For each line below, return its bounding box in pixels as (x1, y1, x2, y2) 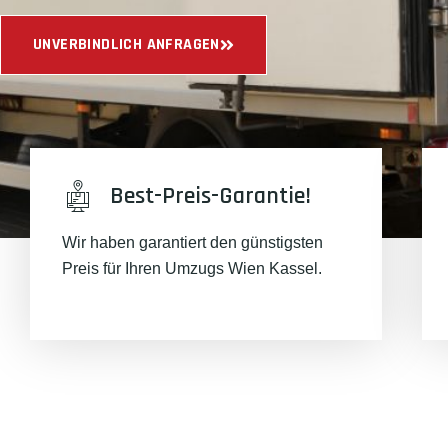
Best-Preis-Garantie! (110, 181, 311, 211)
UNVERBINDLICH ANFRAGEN (33, 33, 220, 55)
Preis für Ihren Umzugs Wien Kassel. (62, 260, 322, 277)
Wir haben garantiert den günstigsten (62, 234, 323, 251)
